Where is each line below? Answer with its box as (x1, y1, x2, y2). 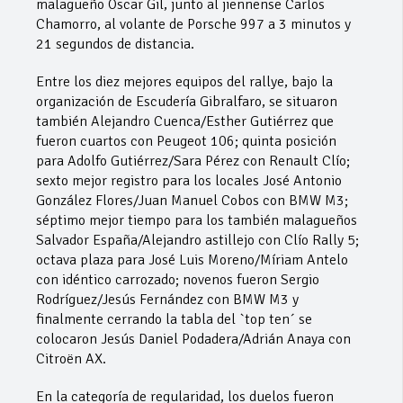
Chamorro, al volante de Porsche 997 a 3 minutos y (36, 15, 351, 34)
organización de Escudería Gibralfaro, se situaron (36, 93, 337, 112)
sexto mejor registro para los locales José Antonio (36, 172, 342, 191)
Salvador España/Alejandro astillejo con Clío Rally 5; (36, 231, 359, 250)
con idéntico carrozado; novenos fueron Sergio (36, 271, 319, 290)
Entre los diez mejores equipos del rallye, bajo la (36, 73, 333, 92)
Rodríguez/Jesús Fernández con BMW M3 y (36, 291, 299, 309)
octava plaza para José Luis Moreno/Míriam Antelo (36, 251, 348, 270)
